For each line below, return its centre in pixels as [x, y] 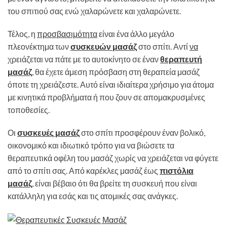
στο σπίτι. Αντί [163, 46]
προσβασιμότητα [67, 33]
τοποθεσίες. [29, 109]
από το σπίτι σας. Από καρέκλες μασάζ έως [84, 170]
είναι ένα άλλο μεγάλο [136, 33]
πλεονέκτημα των [39, 46]
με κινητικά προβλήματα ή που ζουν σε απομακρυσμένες [106, 97]
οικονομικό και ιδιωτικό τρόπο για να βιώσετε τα [91, 145]
